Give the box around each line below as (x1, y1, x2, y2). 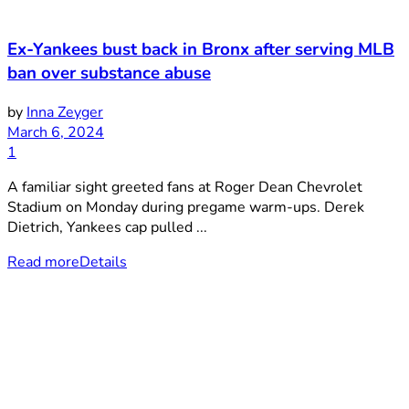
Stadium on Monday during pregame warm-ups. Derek (7, 196, 364, 217)
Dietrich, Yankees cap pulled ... (7, 216, 207, 237)
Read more (7, 251, 79, 272)
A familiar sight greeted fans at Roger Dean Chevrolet (7, 176, 362, 197)
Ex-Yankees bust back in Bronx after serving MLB (7, 37, 394, 62)
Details (79, 251, 127, 272)
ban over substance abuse (7, 61, 211, 86)
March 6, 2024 (7, 121, 104, 142)
